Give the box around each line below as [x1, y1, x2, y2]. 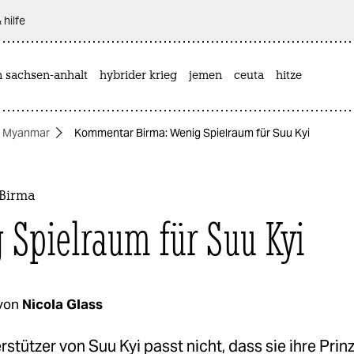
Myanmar [2, 126, 50, 140]
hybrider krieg [100, 70, 177, 82]
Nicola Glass [22, 296, 103, 313]
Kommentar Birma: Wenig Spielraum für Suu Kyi [74, 126, 310, 140]
